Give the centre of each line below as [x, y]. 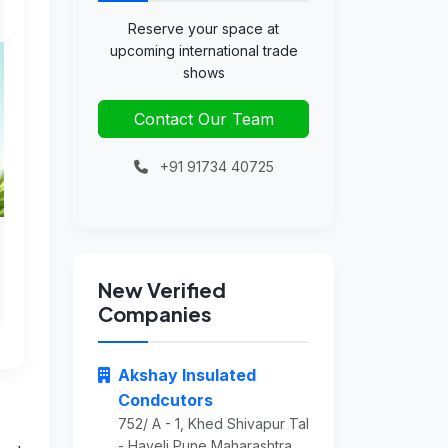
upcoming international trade [203, 51]
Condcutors [165, 400]
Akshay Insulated [187, 375]
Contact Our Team [203, 119]
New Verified [162, 290]
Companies [155, 314]
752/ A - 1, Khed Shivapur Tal [213, 424]
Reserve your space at [203, 29]
